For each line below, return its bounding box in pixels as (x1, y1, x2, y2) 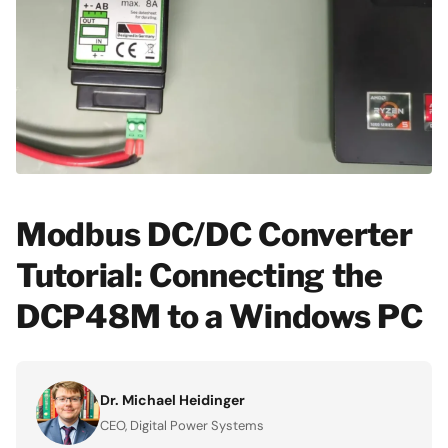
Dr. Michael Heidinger (100, 390, 245, 409)
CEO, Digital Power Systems (100, 416, 264, 434)
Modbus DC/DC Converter (16, 214, 413, 254)
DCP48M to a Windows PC (16, 296, 423, 336)
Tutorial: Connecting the (16, 255, 383, 295)
